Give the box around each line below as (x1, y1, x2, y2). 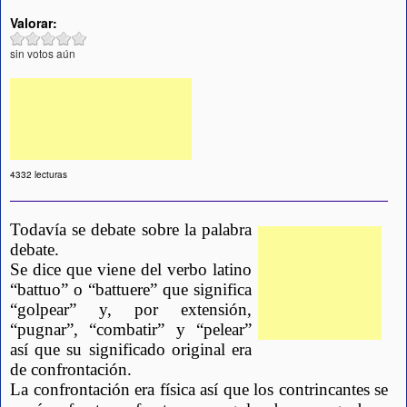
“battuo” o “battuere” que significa (10, 280, 252, 300)
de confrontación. (10, 360, 132, 380)
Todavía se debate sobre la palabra (10, 220, 252, 240)
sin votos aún (10, 45, 75, 61)
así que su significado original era (10, 340, 252, 360)
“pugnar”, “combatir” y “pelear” (10, 320, 252, 340)
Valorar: (10, 13, 61, 32)
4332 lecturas (10, 168, 67, 182)
